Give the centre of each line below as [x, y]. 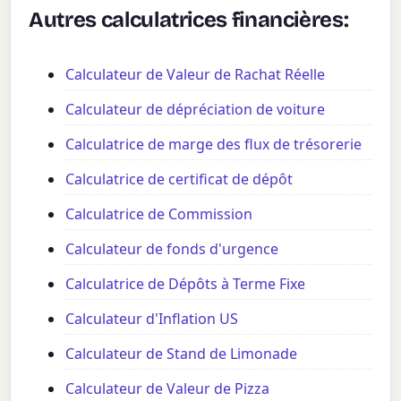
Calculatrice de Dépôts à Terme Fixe [186, 283]
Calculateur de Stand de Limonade [182, 353]
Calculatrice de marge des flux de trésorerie [214, 144]
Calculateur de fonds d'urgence [172, 248]
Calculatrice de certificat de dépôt [179, 179]
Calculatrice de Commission [159, 213]
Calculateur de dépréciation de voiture [196, 109]
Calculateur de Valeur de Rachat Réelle [196, 74]
